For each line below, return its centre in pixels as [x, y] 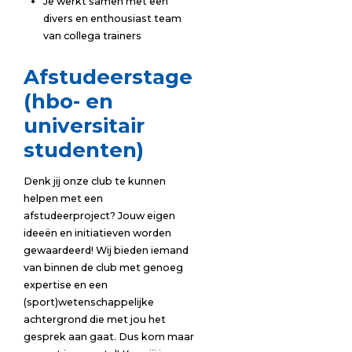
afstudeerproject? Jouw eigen [99, 215]
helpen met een [63, 198]
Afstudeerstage [108, 77]
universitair [84, 125]
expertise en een [65, 284]
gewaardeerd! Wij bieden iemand [106, 250]
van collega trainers [92, 35]
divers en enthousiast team [112, 18]
